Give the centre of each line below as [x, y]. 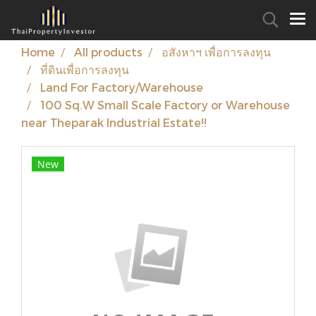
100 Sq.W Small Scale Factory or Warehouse [165, 105]
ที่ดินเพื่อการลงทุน [85, 69]
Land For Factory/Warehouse [122, 87]
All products [108, 52]
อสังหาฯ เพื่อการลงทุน [216, 52]
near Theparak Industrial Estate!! [114, 122]
